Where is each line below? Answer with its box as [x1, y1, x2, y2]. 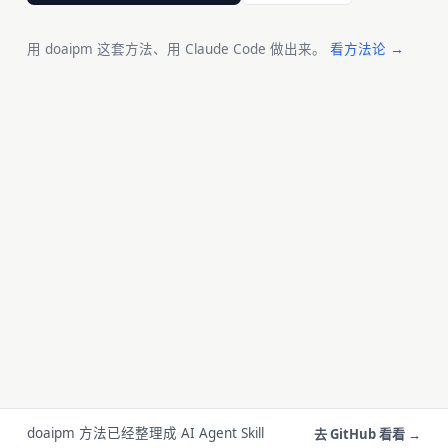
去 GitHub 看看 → [314, 424, 422, 443]
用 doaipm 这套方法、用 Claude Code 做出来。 [26, 39, 330, 58]
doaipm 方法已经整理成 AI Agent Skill [26, 424, 264, 443]
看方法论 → [329, 39, 404, 58]
